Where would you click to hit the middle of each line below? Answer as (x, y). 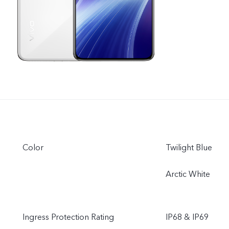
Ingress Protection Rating (68, 217)
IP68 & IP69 (187, 217)
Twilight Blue (189, 148)
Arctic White (188, 174)
